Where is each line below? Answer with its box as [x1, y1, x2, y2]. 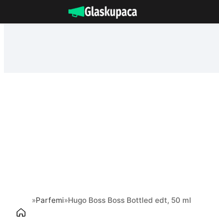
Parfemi [36, 196, 64, 205]
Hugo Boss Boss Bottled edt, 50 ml [68, 196, 191, 205]
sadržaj [3, 29, 32, 39]
